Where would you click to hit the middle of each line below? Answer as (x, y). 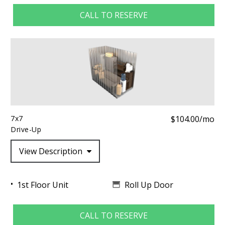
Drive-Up (26, 130)
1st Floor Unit (42, 185)
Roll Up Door (149, 185)
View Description (51, 151)
